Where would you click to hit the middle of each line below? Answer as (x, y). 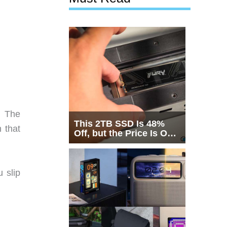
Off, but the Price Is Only (127, 134)
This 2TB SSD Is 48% (119, 124)
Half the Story (104, 143)
